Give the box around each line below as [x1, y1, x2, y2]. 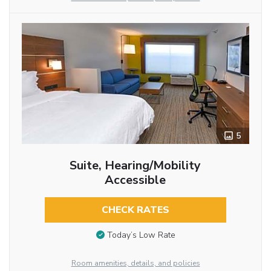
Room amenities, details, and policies [71, 258, 200, 269]
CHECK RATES [101, 203, 169, 217]
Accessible [105, 172, 166, 189]
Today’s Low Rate [106, 229, 175, 241]
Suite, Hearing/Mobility [70, 157, 201, 174]
